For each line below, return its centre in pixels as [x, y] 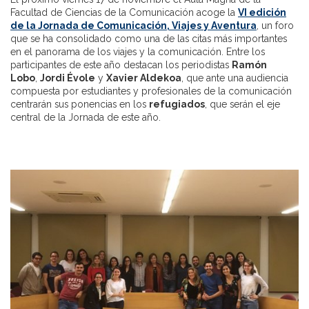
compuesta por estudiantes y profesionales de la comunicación [151, 91]
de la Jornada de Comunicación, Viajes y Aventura [133, 25]
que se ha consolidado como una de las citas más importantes [149, 38]
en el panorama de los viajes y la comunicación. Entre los [138, 51]
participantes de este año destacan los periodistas [121, 64]
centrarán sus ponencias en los [80, 104]
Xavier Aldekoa [144, 78]
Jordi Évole [68, 78]
